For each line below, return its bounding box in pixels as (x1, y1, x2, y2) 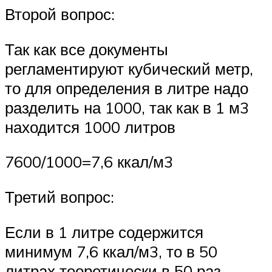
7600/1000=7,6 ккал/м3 (5, 152, 173, 172)
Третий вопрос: (5, 187, 114, 206)
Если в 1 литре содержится (5, 222, 203, 242)
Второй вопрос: (5, 4, 115, 24)
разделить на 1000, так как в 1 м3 (5, 97, 249, 117)
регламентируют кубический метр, (5, 58, 253, 78)
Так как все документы (5, 39, 168, 59)
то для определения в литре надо (5, 78, 248, 98)
